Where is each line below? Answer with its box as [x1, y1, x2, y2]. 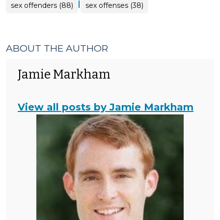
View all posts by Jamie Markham [18, 101, 193, 113]
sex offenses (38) [85, 1, 143, 10]
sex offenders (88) [11, 1, 73, 10]
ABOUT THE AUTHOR [6, 43, 108, 54]
